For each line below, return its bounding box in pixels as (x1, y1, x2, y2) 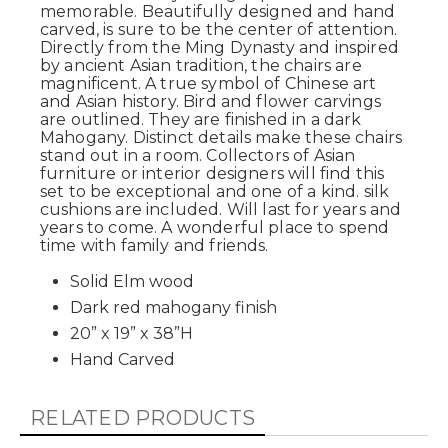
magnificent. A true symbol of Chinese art (40, 74, 377, 93)
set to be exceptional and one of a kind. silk (40, 182, 390, 201)
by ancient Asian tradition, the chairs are (40, 56, 362, 75)
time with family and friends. (40, 236, 269, 255)
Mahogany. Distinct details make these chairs (40, 128, 403, 147)
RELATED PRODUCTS (30, 406, 256, 430)
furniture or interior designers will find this (40, 164, 385, 183)
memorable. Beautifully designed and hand (40, 2, 396, 21)
